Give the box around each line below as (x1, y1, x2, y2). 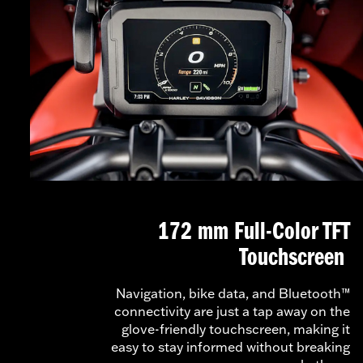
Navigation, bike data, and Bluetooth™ (116, 285, 350, 302)
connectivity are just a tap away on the (114, 303, 350, 320)
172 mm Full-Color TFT (158, 220, 350, 246)
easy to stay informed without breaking (111, 339, 350, 356)
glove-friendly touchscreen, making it (122, 321, 350, 338)
